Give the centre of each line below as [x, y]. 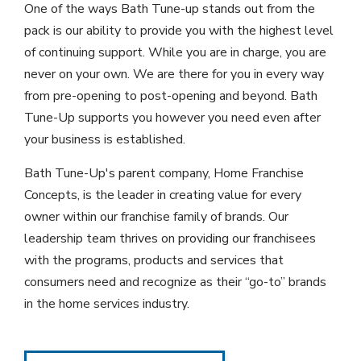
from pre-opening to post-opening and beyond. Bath [171, 96]
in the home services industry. [107, 304]
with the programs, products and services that [154, 260]
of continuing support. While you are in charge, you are [175, 52]
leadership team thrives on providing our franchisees [170, 239]
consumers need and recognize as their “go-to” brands [175, 282]
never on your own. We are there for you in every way [174, 74]
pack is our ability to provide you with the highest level [179, 31]
